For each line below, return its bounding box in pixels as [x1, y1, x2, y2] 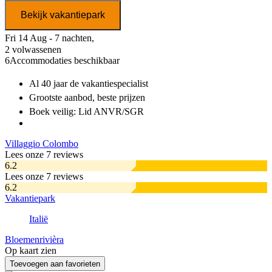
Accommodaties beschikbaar [10, 55, 120, 66]
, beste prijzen [92, 92, 145, 103]
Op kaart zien [5, 245, 56, 256]
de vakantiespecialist [67, 78, 148, 89]
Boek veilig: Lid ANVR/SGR [29, 106, 144, 117]
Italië [29, 214, 48, 225]
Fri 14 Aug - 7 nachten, [5, 33, 94, 44]
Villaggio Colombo [5, 138, 78, 149]
